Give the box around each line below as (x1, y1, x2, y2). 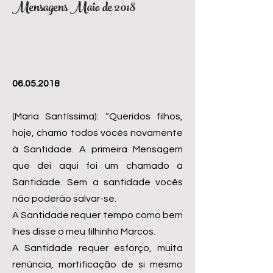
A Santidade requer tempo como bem (12, 210, 183, 220)
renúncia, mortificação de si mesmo (12, 260, 183, 269)
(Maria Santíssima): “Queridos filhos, (12, 112, 183, 121)
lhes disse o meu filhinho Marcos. (12, 227, 155, 236)
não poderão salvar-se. (12, 194, 116, 204)
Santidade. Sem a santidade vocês (12, 177, 183, 187)
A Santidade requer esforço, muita (12, 243, 183, 253)
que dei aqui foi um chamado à (12, 161, 183, 171)
